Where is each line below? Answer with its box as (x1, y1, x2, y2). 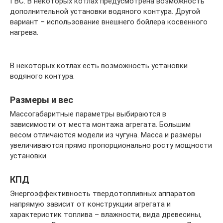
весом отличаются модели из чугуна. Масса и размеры (10, 130, 201, 139)
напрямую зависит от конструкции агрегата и (10, 199, 171, 209)
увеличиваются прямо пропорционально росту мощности (10, 140, 212, 150)
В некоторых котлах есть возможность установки (10, 61, 188, 70)
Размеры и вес (10, 94, 73, 105)
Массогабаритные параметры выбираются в (10, 109, 166, 118)
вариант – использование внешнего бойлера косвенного (10, 17, 208, 26)
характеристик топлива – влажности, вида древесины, (10, 210, 202, 219)
